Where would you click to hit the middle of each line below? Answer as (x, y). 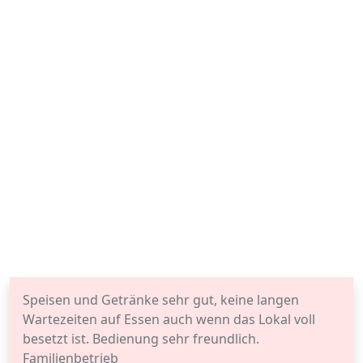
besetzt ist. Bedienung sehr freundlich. (141, 339)
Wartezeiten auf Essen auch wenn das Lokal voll (169, 319)
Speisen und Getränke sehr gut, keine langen (161, 300)
